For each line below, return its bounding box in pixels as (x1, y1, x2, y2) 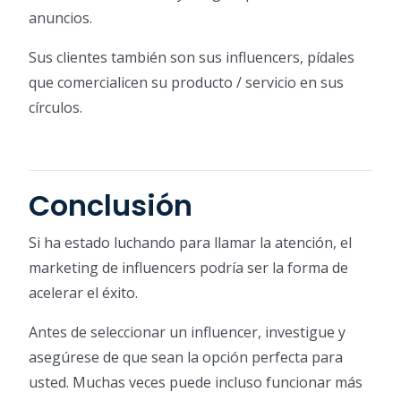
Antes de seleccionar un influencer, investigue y (29, 321, 346, 342)
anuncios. (29, 7, 92, 28)
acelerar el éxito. (29, 282, 138, 303)
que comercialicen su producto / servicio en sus (29, 72, 344, 92)
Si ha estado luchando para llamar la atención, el (29, 232, 352, 252)
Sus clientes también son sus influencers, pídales (29, 47, 354, 67)
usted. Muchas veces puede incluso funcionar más (29, 371, 363, 392)
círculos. (29, 97, 82, 117)
